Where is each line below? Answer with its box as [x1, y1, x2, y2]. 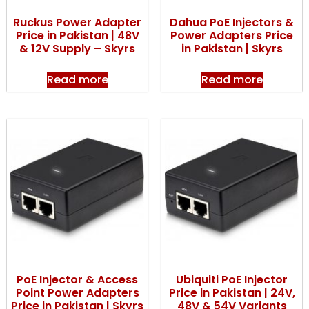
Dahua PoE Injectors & [170, 14, 294, 31]
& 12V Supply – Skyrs [19, 41, 135, 57]
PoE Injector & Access [17, 272, 138, 288]
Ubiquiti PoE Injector [176, 272, 288, 288]
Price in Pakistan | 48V [15, 28, 139, 44]
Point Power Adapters [15, 285, 139, 301]
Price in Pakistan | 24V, [168, 285, 295, 301]
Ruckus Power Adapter [13, 14, 141, 31]
